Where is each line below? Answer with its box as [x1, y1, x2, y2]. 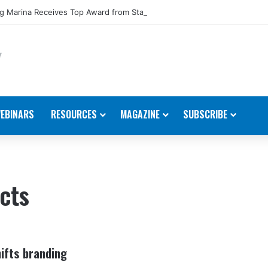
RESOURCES [51, 106, 97, 121]
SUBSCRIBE [183, 106, 227, 121]
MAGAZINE [120, 106, 160, 121]
